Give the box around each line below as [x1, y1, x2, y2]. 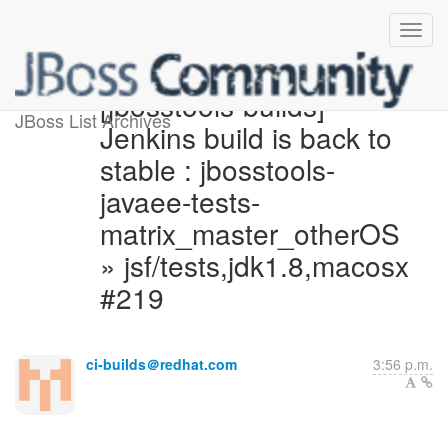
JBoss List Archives [15, 107, 171, 133]
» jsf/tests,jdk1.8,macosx [99, 245, 409, 285]
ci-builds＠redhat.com [86, 354, 237, 374]
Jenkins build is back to [99, 117, 392, 157]
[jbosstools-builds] [99, 85, 325, 125]
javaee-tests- [99, 181, 260, 221]
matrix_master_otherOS [99, 213, 400, 253]
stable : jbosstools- [99, 149, 335, 189]
